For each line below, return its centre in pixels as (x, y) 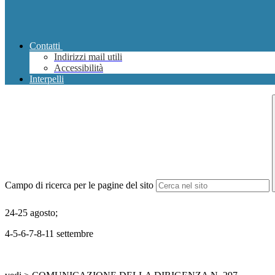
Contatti (45, 46)
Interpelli (47, 79)
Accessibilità (79, 68)
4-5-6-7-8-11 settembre (49, 234)
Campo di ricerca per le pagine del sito (79, 185)
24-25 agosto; (31, 213)
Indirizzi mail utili (88, 57)
